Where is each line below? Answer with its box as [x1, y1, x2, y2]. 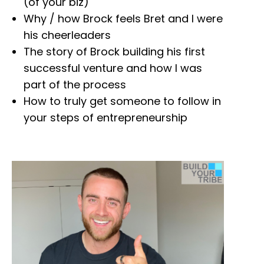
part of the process [24, 77, 126, 92]
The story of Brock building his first [24, 44, 205, 59]
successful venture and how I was [24, 60, 202, 75]
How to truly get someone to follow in [24, 93, 221, 108]
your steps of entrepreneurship [24, 110, 187, 125]
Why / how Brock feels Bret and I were [24, 11, 223, 26]
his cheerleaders [24, 27, 111, 42]
